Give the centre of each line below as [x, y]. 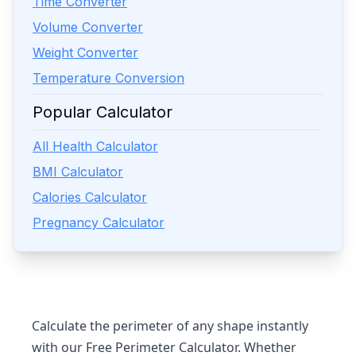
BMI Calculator [78, 172]
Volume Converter [88, 27]
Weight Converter [85, 52]
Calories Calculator [90, 197]
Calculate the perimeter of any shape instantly [170, 326]
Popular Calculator [103, 112]
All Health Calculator [95, 146]
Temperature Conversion [108, 78]
